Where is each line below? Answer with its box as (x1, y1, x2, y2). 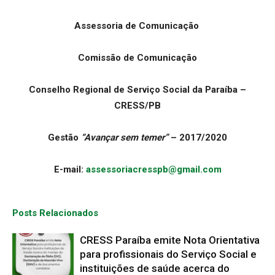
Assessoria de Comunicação (74, 20, 201, 31)
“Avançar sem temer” (81, 131, 168, 143)
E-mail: (53, 163, 86, 175)
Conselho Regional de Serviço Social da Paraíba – (29, 83, 246, 95)
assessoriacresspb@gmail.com (85, 163, 222, 175)
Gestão (48, 131, 81, 143)
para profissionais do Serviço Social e (80, 247, 257, 260)
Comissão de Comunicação (78, 52, 197, 63)
